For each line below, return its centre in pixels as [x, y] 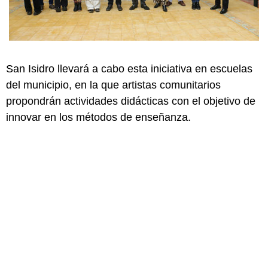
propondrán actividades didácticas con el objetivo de [131, 101]
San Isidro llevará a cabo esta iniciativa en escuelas [129, 68]
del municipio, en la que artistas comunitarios [113, 85]
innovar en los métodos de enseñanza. [98, 117]
